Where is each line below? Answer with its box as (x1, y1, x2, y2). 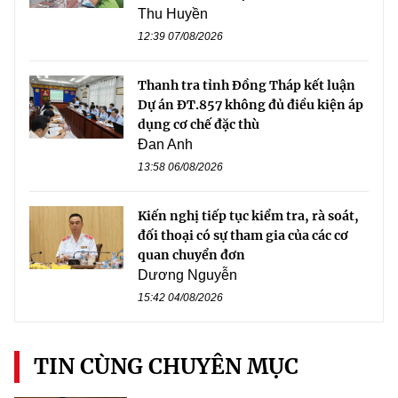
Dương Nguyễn (138, 267, 237, 283)
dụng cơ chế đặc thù (138, 116, 259, 133)
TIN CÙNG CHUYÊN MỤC (34, 353, 298, 381)
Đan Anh (138, 137, 193, 153)
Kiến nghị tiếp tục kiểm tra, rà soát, (138, 208, 359, 225)
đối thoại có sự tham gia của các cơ (138, 227, 348, 244)
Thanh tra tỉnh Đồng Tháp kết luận (138, 77, 355, 94)
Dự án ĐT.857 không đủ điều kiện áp (138, 97, 363, 114)
